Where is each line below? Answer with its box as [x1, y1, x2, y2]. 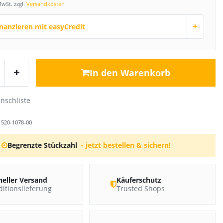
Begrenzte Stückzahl [7, 140, 78, 150]
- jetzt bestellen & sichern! [81, 140, 171, 150]
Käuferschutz [116, 175, 161, 185]
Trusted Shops [116, 183, 165, 193]
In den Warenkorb [90, 67, 170, 79]
